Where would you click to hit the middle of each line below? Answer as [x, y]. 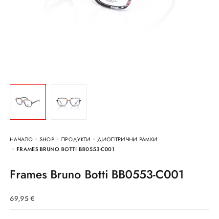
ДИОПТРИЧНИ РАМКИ [128, 140]
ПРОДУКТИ [76, 140]
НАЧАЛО [21, 140]
